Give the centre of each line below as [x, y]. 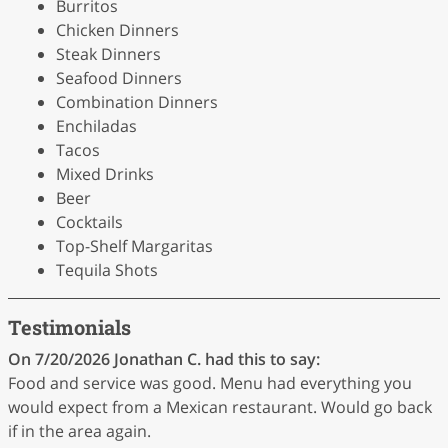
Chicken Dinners [117, 30]
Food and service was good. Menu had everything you [210, 383]
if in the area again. [79, 431]
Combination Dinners [137, 102]
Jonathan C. [157, 359]
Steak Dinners [108, 54]
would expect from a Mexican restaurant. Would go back [220, 407]
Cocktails [89, 222]
